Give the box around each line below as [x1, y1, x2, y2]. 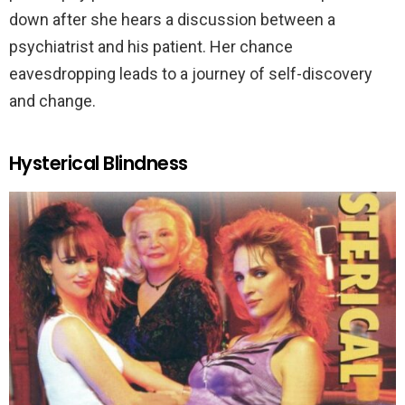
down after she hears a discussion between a [9, 9, 335, 29]
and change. [9, 90, 96, 110]
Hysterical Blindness [9, 149, 188, 176]
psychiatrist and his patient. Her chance [9, 36, 293, 56]
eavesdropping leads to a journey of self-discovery [9, 63, 372, 83]
